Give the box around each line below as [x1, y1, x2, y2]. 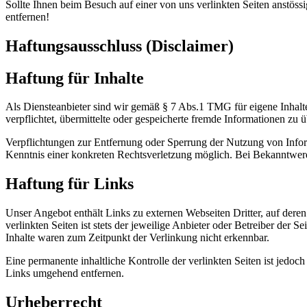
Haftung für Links [5, 175, 134, 193]
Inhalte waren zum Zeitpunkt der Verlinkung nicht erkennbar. [5, 232, 269, 244]
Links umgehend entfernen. [5, 267, 124, 280]
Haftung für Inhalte [5, 69, 144, 87]
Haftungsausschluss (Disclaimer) [5, 36, 234, 55]
